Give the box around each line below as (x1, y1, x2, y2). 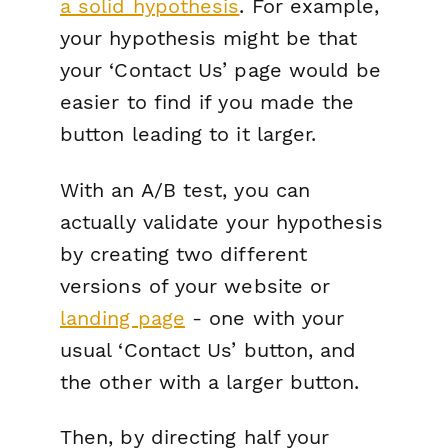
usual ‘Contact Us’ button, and (60, 337, 357, 362)
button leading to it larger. (60, 122, 317, 147)
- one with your (184, 305, 345, 330)
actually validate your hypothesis (60, 209, 383, 234)
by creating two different (60, 241, 308, 266)
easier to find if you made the (60, 90, 355, 115)
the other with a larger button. (60, 369, 360, 394)
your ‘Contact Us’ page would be (60, 58, 382, 83)
